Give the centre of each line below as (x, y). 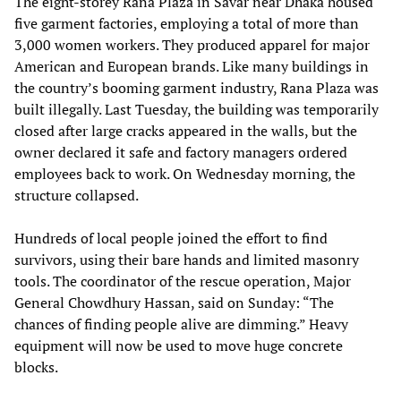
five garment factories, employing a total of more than (187, 23)
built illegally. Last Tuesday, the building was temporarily (196, 109)
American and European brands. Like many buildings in (192, 66)
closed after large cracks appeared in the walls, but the (186, 130)
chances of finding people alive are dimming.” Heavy (181, 324)
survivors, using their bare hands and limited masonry (187, 259)
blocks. (36, 367)
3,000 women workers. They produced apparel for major (192, 44)
